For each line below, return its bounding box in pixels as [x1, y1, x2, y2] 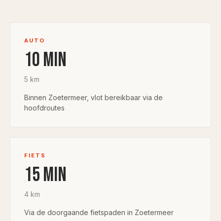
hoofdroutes [24, 104, 65, 112]
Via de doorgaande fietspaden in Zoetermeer [24, 208, 174, 217]
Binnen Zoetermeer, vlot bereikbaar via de [24, 93, 163, 102]
